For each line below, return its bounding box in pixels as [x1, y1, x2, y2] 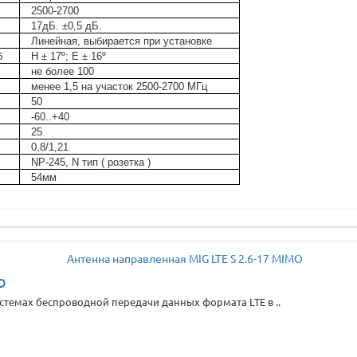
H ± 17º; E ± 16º [31, 50, 107, 62]
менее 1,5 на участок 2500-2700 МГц [31, 80, 208, 92]
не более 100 [31, 65, 95, 77]
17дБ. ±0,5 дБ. [31, 20, 103, 32]
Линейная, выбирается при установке [31, 35, 213, 47]
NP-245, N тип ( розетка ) [31, 156, 151, 168]
